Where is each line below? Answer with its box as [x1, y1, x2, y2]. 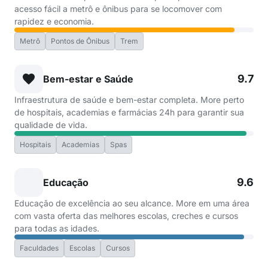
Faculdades [20, 243, 59, 252]
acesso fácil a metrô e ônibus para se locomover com [14, 4, 222, 14]
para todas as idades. [14, 223, 99, 233]
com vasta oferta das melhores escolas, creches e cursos [14, 211, 238, 221]
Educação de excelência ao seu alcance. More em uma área [14, 198, 249, 208]
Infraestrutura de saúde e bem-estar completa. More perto [14, 95, 244, 105]
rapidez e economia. [14, 16, 94, 26]
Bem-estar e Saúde [43, 73, 133, 85]
